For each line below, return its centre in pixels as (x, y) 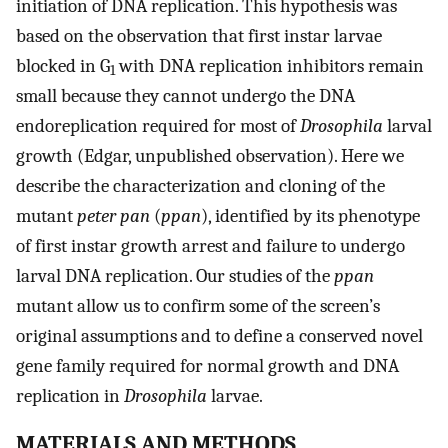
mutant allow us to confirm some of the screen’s (198, 305)
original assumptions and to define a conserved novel (219, 335)
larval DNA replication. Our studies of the (175, 275)
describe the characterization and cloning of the (200, 185)
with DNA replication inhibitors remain (269, 65)
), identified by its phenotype (310, 215)
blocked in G (63, 65)
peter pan (113, 215)
